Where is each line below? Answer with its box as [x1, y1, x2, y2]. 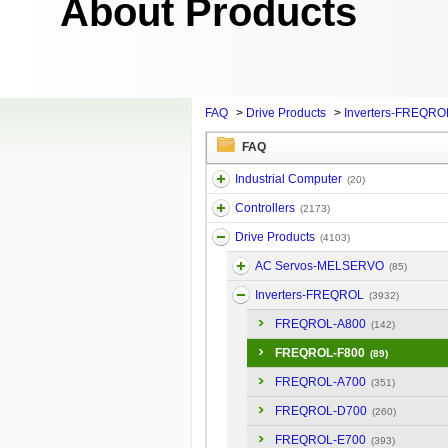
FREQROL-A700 [274, 375, 366, 389]
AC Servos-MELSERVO [254, 259, 384, 273]
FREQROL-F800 [274, 346, 365, 360]
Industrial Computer [234, 172, 342, 186]
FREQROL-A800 [274, 317, 366, 331]
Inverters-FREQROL [254, 288, 364, 302]
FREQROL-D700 [274, 404, 367, 418]
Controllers [234, 201, 295, 215]
